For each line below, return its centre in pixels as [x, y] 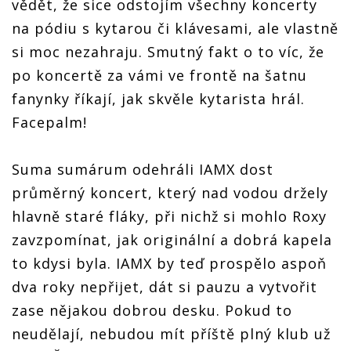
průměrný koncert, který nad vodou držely [170, 192]
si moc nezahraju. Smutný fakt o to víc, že [168, 51]
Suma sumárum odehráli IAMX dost [143, 169]
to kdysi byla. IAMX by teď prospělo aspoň [169, 263]
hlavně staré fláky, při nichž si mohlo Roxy [169, 216]
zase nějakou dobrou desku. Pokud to [152, 310]
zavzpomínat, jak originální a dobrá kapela [172, 239]
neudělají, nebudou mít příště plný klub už [171, 333]
